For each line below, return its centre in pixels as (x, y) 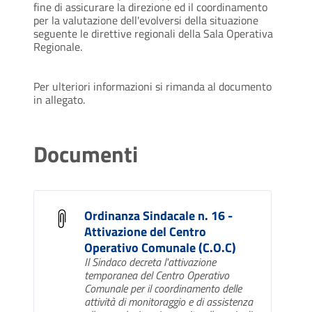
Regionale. (58, 47)
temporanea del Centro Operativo (157, 275)
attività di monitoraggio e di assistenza (169, 302)
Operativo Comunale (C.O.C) (160, 248)
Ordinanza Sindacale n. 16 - (158, 216)
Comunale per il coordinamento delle (163, 289)
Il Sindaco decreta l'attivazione (150, 262)
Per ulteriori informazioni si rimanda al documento (153, 87)
